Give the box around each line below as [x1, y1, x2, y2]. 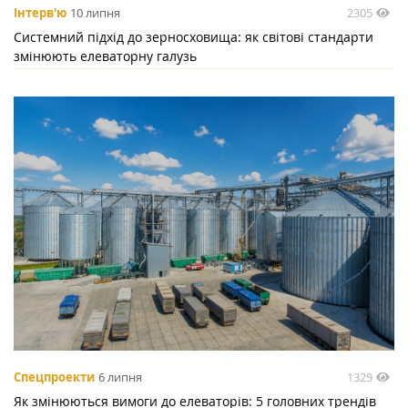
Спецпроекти [14, 369, 95, 386]
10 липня [70, 5, 120, 22]
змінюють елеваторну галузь [14, 47, 197, 66]
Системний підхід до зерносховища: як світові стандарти [14, 28, 373, 46]
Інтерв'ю [14, 5, 66, 22]
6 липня [98, 369, 142, 386]
